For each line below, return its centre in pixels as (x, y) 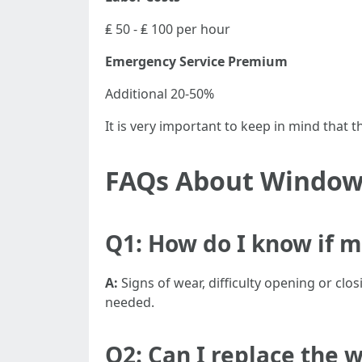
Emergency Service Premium (196, 61)
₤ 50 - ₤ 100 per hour (168, 29)
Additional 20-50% (160, 94)
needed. (130, 302)
